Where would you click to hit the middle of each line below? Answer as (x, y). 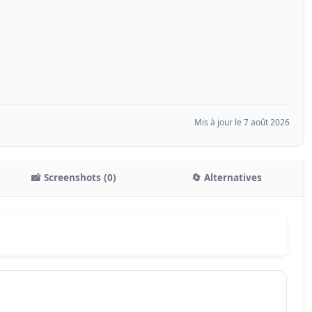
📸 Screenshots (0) (73, 177)
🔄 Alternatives (227, 177)
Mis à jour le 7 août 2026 (242, 122)
